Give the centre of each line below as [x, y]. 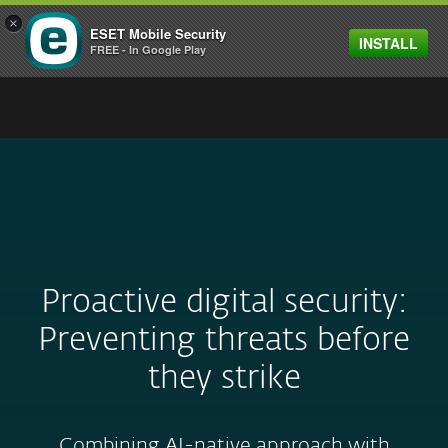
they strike [224, 379]
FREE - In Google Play [148, 49]
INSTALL [388, 43]
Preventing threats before [224, 341]
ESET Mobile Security [158, 33]
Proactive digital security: [224, 303]
